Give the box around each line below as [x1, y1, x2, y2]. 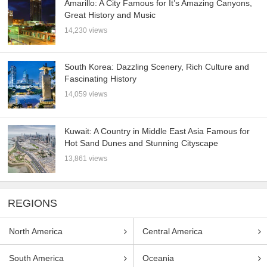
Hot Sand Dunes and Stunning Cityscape [64, 138, 219, 148]
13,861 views [64, 154, 108, 163]
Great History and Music [64, 10, 156, 20]
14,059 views [64, 90, 108, 99]
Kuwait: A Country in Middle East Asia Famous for [64, 126, 250, 136]
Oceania [142, 253, 174, 263]
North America [9, 226, 63, 236]
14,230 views [64, 26, 108, 35]
